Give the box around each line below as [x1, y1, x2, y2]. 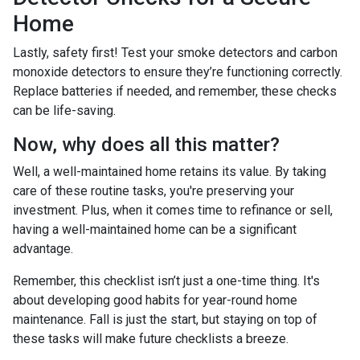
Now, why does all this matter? [13, 133, 280, 156]
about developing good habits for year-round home [13, 292, 297, 308]
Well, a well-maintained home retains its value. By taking [13, 163, 326, 179]
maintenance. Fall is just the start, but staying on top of [13, 311, 317, 327]
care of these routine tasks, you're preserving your [13, 182, 294, 198]
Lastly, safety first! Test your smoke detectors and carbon [13, 44, 337, 60]
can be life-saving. [13, 102, 116, 118]
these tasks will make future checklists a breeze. [13, 330, 288, 346]
